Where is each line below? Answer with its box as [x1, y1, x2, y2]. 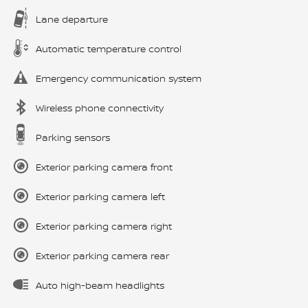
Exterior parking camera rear [36, 249, 169, 263]
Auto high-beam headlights [36, 278, 164, 292]
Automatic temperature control [36, 42, 181, 56]
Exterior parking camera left [36, 190, 165, 203]
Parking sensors [36, 131, 110, 144]
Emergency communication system [36, 71, 201, 85]
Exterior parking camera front [36, 160, 173, 174]
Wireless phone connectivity [36, 101, 164, 115]
